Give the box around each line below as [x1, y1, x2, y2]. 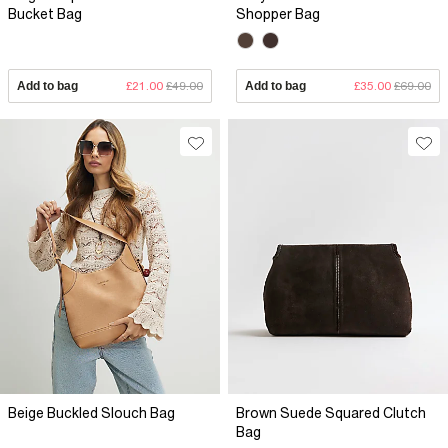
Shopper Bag [236, 5, 320, 22]
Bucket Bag [8, 5, 82, 22]
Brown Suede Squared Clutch [236, 404, 426, 421]
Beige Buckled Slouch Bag [8, 404, 175, 421]
